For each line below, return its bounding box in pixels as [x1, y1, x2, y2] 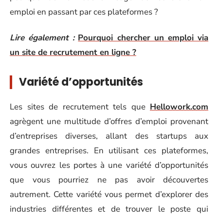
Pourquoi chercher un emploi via [78, 32, 209, 43]
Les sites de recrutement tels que [10, 101, 150, 112]
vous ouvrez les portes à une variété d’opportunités [10, 160, 208, 171]
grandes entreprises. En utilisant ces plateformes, [10, 145, 208, 156]
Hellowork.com [150, 101, 208, 112]
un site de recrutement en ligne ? [10, 46, 136, 58]
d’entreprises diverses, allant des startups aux [10, 130, 208, 142]
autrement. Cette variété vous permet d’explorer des [10, 189, 208, 200]
